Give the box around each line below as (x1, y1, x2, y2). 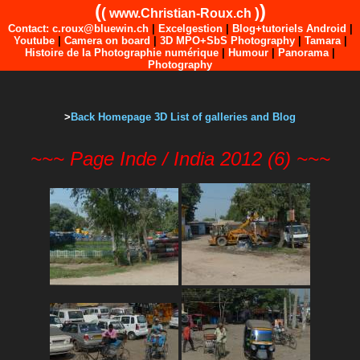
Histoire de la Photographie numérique (25, 47, 219, 59)
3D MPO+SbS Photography (159, 35, 295, 47)
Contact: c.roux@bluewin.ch (7, 22, 149, 35)
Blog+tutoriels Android (231, 22, 346, 35)
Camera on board (63, 35, 150, 47)
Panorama (278, 47, 329, 59)
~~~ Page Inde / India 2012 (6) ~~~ (30, 148, 330, 170)
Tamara (304, 35, 341, 47)
